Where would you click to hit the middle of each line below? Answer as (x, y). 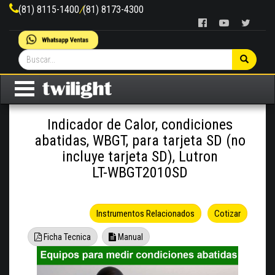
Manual (130, 237)
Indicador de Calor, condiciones (140, 125)
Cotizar (227, 214)
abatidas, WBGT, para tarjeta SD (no (140, 141)
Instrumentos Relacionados (145, 214)
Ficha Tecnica (66, 237)
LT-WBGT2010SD (140, 173)
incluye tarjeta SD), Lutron (140, 157)
